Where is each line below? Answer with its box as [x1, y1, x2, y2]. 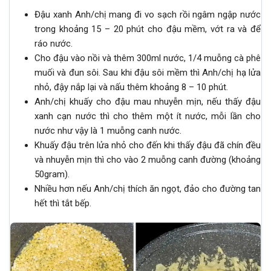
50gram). [34, 169, 70, 180]
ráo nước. [34, 38, 73, 50]
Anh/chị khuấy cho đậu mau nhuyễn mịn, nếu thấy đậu [34, 96, 261, 108]
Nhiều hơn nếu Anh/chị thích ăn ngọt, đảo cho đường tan [34, 183, 261, 195]
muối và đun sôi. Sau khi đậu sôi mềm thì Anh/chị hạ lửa [34, 67, 261, 79]
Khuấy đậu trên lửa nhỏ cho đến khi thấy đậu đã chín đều [34, 140, 261, 151]
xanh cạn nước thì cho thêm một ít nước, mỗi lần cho [34, 111, 261, 122]
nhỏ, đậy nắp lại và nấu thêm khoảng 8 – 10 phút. [34, 82, 228, 93]
